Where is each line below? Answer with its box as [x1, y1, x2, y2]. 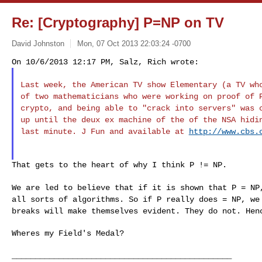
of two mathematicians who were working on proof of [20, 91, 259, 101]
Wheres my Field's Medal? [12, 228, 124, 238]
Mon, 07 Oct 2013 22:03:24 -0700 [77, 39, 191, 48]
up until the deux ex [20, 115, 119, 125]
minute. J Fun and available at [43, 126, 189, 136]
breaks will [12, 206, 68, 216]
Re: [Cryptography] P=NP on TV [12, 15, 224, 30]
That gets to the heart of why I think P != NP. [12, 160, 227, 170]
